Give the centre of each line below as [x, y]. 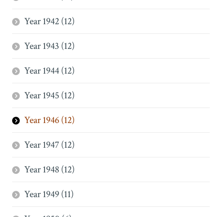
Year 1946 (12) [49, 120]
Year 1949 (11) [49, 194]
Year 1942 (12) [49, 21]
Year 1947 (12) [49, 145]
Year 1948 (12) [49, 170]
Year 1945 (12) [49, 95]
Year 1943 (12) [49, 46]
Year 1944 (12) [49, 71]
